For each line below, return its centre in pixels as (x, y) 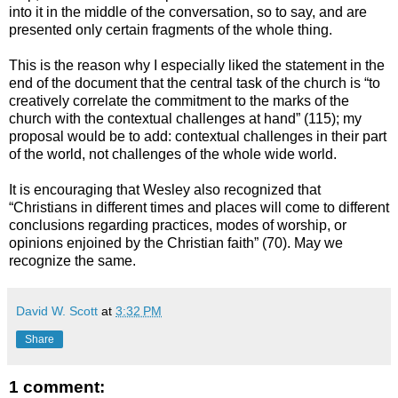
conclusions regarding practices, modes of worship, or (178, 226)
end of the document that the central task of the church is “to (195, 84)
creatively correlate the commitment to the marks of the (179, 101)
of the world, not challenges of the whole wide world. (173, 155)
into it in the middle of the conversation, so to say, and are (188, 12)
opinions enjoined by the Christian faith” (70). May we (176, 243)
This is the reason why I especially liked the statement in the (197, 66)
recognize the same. (72, 261)
